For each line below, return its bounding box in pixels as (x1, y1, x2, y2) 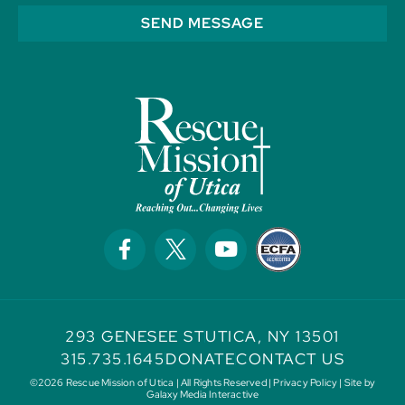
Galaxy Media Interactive (146, 387, 259, 400)
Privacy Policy (273, 375, 338, 389)
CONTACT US (236, 348, 344, 369)
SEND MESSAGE (141, 14, 264, 33)
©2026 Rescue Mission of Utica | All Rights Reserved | (29, 375, 274, 389)
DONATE (165, 348, 235, 369)
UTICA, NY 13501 (205, 325, 340, 346)
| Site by (337, 375, 376, 389)
